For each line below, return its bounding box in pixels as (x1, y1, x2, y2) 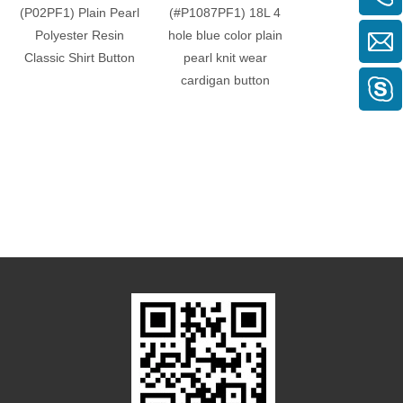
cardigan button (180, 72, 270, 87)
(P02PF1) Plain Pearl (19, 4, 139, 20)
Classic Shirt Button (23, 49, 135, 65)
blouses (348, 72, 393, 87)
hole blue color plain (167, 27, 282, 42)
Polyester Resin (34, 27, 124, 42)
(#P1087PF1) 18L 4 (169, 4, 281, 20)
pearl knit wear (183, 49, 267, 65)
